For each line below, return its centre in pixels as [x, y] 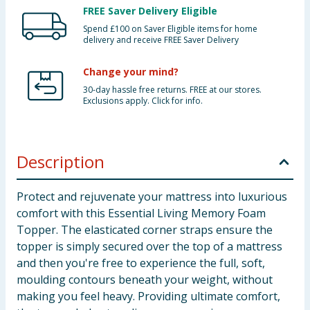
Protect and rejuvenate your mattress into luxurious [152, 197]
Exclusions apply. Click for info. [143, 101]
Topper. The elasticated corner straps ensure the [145, 230]
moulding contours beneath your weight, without [145, 280]
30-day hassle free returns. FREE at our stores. [172, 90]
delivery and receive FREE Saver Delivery [161, 40]
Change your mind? [131, 72]
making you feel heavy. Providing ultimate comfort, [148, 296]
